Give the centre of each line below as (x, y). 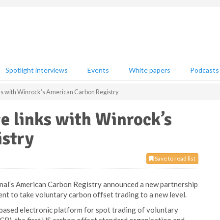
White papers (150, 70)
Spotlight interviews (37, 70)
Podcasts (205, 70)
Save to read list (175, 158)
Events (98, 70)
